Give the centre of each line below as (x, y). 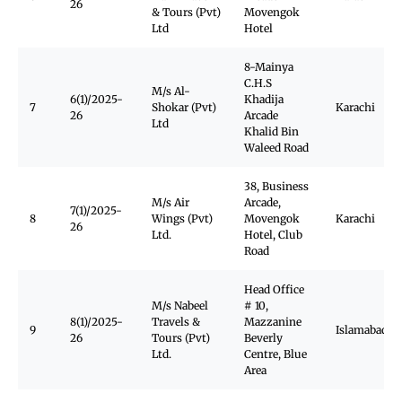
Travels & (176, 322)
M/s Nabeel (180, 306)
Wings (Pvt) (182, 218)
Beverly (263, 338)
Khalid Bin (271, 131)
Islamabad (362, 330)
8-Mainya (269, 67)
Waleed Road (276, 148)
